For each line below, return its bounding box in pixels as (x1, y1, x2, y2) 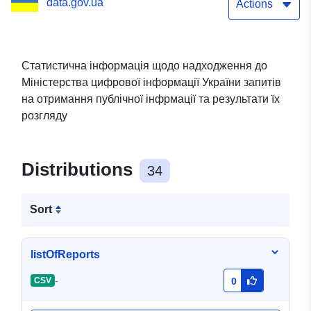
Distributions (22, 159, 137, 180)
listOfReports (31, 249, 100, 261)
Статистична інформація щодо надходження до (22, 60, 267, 72)
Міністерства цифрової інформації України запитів (22, 76, 281, 89)
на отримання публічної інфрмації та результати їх (22, 93, 280, 106)
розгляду (22, 110, 67, 122)
